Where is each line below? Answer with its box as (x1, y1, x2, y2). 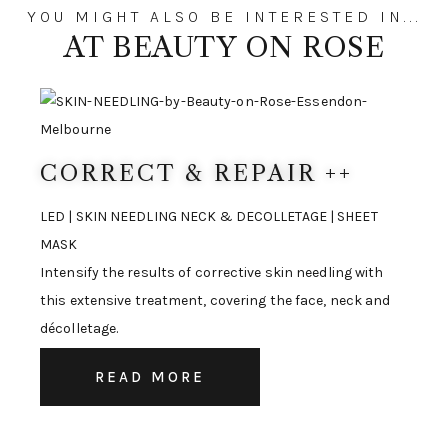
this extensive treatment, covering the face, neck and (40, 292, 391, 310)
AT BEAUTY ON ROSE (63, 30, 385, 65)
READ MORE (95, 368, 205, 387)
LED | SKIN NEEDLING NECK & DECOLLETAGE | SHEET (40, 208, 378, 226)
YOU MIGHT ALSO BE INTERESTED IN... (26, 7, 422, 27)
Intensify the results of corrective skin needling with (40, 264, 384, 282)
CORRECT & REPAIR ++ (40, 160, 353, 188)
